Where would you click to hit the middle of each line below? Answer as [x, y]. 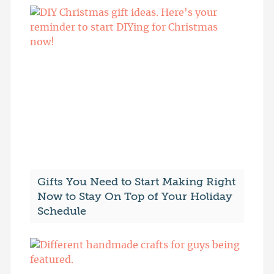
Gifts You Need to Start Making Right [136, 182]
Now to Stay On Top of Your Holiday [135, 197]
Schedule [62, 211]
